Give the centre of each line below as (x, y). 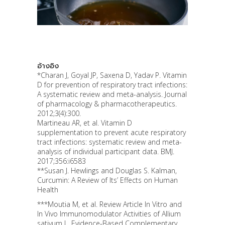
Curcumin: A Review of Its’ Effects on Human (107, 180)
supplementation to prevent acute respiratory (111, 132)
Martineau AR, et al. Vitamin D (85, 123)
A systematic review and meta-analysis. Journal (112, 94)
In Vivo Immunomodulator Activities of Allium (109, 213)
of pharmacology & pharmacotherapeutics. (107, 103)
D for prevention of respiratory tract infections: (112, 84)
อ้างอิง (48, 65)
